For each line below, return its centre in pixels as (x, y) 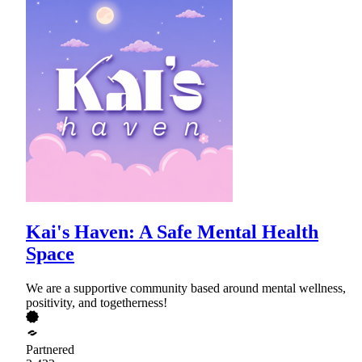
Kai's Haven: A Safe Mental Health (172, 232)
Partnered (50, 349)
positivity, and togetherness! (97, 302)
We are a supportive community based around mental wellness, (186, 288)
